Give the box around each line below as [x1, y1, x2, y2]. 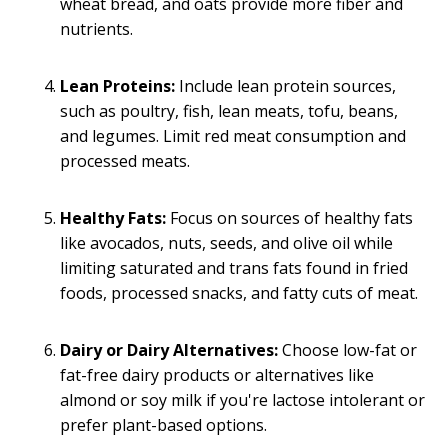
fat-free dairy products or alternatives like [60, 363, 374, 386]
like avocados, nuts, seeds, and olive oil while [60, 231, 393, 254]
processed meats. [60, 149, 190, 172]
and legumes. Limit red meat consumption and [60, 124, 406, 147]
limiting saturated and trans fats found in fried [60, 256, 408, 279]
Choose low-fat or [278, 338, 417, 361]
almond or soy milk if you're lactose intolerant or [60, 388, 425, 411]
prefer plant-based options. [60, 413, 267, 436]
